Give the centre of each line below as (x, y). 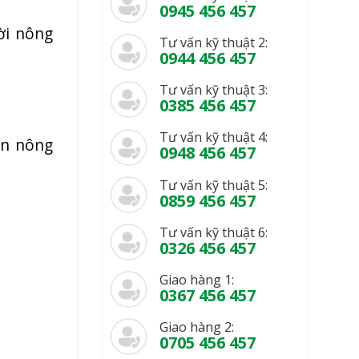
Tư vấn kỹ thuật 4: (214, 137)
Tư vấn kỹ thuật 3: (214, 90)
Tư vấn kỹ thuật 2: (214, 43)
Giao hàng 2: (197, 327)
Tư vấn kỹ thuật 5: (214, 185)
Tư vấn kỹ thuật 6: (214, 232)
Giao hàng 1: (197, 279)
